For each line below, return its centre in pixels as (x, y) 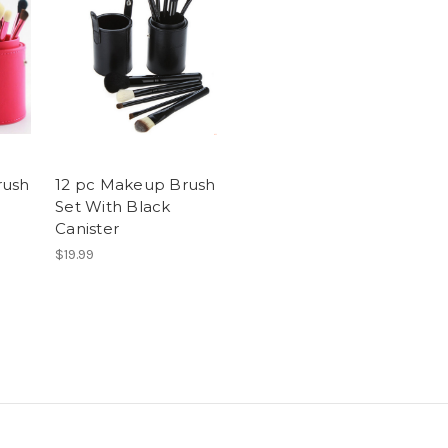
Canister (87, 229)
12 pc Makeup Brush (135, 185)
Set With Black (113, 207)
